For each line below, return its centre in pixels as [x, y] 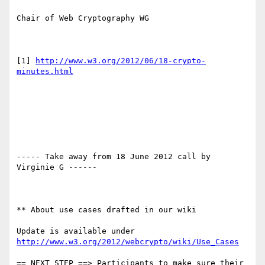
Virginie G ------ [57, 167]
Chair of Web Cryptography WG [83, 18]
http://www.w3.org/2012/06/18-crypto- [121, 61]
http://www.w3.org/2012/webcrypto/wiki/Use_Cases [128, 242]
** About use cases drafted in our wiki [106, 210]
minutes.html [45, 72]
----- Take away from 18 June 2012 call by [114, 157]
